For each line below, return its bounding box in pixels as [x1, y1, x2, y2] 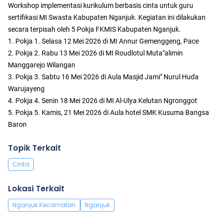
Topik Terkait [8, 142, 61, 154]
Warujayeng [8, 85, 45, 93]
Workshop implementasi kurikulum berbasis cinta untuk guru [8, 1, 193, 10]
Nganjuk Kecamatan [12, 201, 76, 210]
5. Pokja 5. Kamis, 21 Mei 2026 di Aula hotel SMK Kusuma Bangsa [8, 109, 209, 117]
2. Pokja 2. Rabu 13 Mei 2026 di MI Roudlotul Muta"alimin [8, 49, 183, 57]
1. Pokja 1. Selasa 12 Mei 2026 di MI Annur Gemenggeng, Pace [8, 37, 199, 46]
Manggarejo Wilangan [8, 61, 75, 69]
